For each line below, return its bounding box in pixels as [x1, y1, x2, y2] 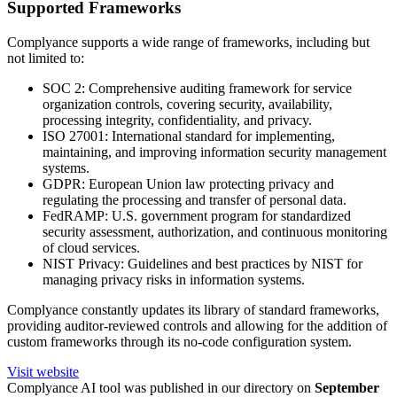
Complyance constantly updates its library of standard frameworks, [7, 302, 379, 317]
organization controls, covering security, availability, [43, 97, 332, 112]
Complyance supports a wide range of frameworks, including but [7, 35, 370, 50]
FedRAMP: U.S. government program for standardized [43, 208, 351, 223]
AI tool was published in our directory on [78, 380, 311, 395]
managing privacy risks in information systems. [43, 272, 305, 287]
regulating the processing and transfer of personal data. [43, 192, 346, 207]
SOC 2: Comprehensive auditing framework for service [43, 81, 352, 96]
